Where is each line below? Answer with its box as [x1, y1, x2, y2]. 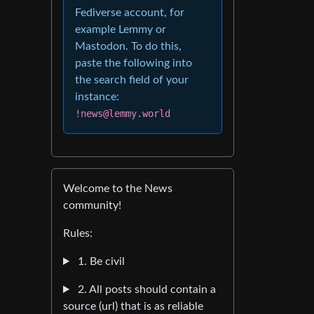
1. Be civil [74, 256, 125, 267]
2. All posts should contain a [74, 284, 216, 295]
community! [63, 200, 121, 211]
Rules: [63, 228, 93, 239]
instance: [75, 91, 119, 102]
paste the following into [75, 57, 192, 69]
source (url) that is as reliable [63, 301, 203, 312]
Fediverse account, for [75, 7, 184, 18]
